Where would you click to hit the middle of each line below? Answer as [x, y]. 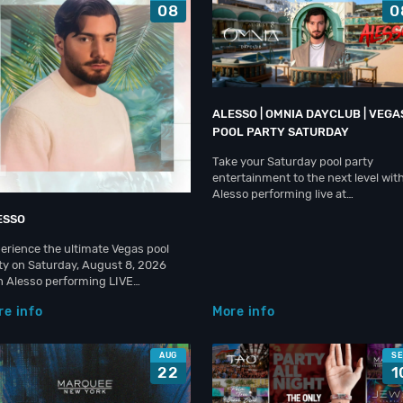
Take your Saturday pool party [293, 161]
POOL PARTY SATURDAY [281, 132]
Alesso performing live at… [283, 194]
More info [244, 312]
